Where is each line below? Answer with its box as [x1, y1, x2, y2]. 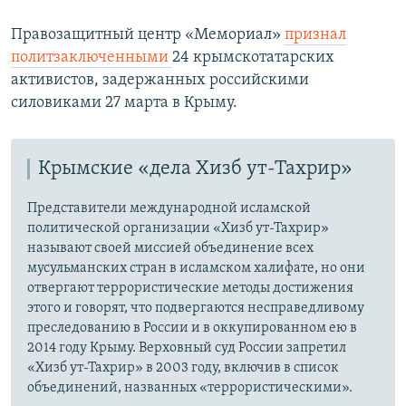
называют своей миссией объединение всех [27, 240, 314, 256]
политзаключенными [11, 48, 172, 66]
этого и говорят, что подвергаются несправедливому [27, 300, 364, 315]
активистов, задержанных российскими [11, 71, 309, 89]
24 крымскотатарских [172, 48, 334, 66]
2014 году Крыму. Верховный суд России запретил [27, 340, 346, 355]
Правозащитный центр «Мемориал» [11, 25, 285, 43]
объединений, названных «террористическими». [27, 380, 353, 395]
